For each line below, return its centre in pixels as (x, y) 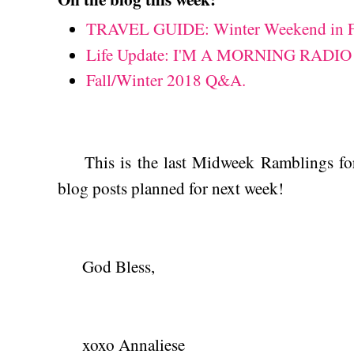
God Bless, (106, 267)
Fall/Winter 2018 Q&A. (166, 80)
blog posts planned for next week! (171, 188)
